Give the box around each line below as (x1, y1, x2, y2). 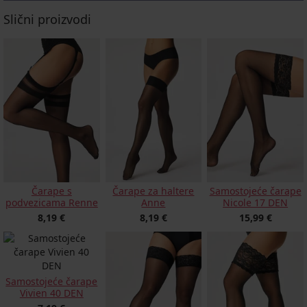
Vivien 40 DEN (19, 286, 84, 299)
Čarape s (31, 184, 72, 197)
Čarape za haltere (112, 184, 195, 197)
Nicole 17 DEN (223, 195, 288, 209)
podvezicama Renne (5, 195, 98, 209)
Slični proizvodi (3, 10, 91, 27)
